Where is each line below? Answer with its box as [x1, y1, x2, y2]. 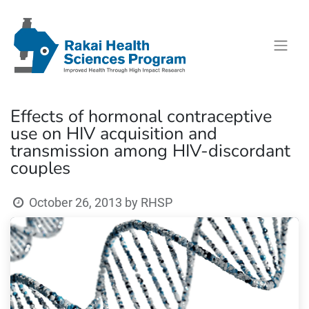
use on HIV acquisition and [10, 121, 217, 146]
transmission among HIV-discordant [10, 139, 290, 163]
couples [10, 156, 70, 180]
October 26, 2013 [29, 195, 123, 210]
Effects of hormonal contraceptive [10, 104, 272, 128]
